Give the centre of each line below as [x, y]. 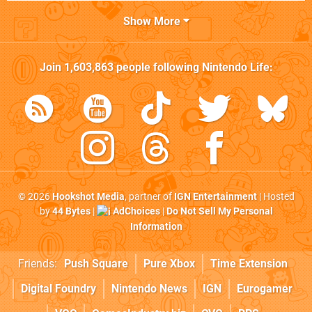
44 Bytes [71, 212]
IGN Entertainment [215, 197]
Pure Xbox [169, 263]
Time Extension [249, 263]
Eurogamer [265, 288]
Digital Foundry [58, 288]
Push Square [96, 263]
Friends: [37, 263]
